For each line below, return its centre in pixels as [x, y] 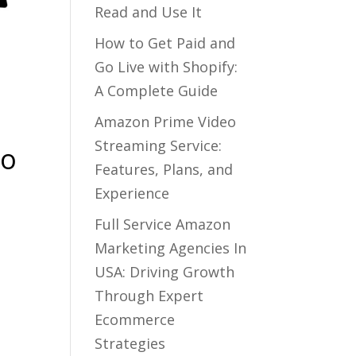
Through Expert [149, 296]
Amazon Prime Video [166, 122]
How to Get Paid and [165, 43]
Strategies [130, 343]
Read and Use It [149, 12]
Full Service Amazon [163, 224]
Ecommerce [135, 319]
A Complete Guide [157, 91]
